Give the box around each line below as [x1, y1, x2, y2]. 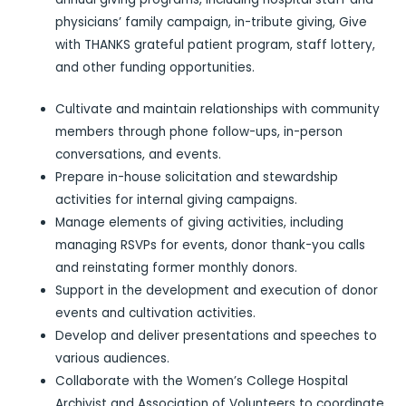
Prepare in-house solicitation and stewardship [55, 168, 339, 186]
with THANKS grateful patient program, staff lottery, [55, 36, 376, 54]
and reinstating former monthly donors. [55, 258, 298, 276]
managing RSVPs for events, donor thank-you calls [55, 236, 366, 254]
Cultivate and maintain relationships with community [55, 100, 381, 118]
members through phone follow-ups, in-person [55, 122, 343, 140]
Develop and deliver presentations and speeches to [55, 326, 378, 344]
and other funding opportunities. [55, 59, 256, 77]
